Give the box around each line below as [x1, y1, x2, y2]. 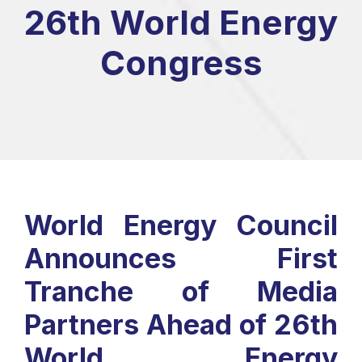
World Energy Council [24, 208, 338, 242]
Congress [99, 42, 263, 83]
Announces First [24, 242, 338, 275]
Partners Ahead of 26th [24, 308, 338, 341]
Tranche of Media [24, 275, 338, 308]
